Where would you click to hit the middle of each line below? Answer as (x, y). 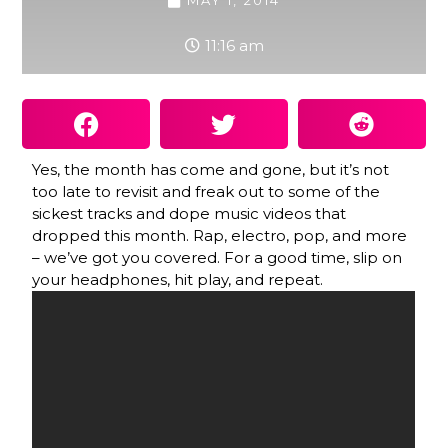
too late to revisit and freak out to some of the (206, 192)
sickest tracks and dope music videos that (189, 214)
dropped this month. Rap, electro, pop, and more (220, 236)
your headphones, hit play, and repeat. (178, 280)
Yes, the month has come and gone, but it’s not (211, 170)
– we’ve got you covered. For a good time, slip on (217, 258)
